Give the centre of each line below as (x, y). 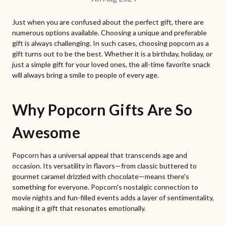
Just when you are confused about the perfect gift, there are (108, 22)
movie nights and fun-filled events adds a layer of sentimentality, (113, 198)
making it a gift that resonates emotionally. (79, 208)
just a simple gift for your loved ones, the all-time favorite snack (111, 65)
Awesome (46, 132)
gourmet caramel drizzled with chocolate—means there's (101, 177)
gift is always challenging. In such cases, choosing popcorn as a (110, 43)
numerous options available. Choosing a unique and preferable (109, 33)
